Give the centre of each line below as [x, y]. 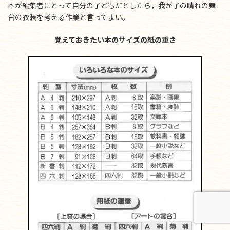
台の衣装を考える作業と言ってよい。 [69, 17]
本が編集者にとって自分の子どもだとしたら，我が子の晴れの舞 [112, 6]
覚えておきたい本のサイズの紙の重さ [115, 40]
